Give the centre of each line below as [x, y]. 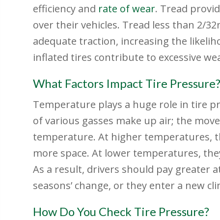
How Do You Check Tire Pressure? [121, 212]
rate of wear [127, 9]
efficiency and [66, 9]
